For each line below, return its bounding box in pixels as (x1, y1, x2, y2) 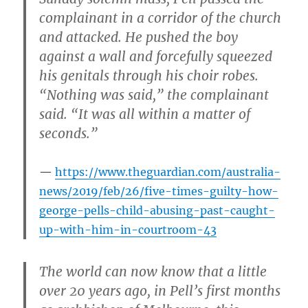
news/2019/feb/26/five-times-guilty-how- (39, 184, 279, 198)
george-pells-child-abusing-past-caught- (39, 203, 276, 217)
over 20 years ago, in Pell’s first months (39, 283, 281, 299)
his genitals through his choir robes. (39, 67, 259, 84)
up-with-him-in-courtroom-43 (39, 222, 217, 236)
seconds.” (39, 124, 98, 142)
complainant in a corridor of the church (39, 9, 282, 26)
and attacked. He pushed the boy (39, 28, 239, 45)
